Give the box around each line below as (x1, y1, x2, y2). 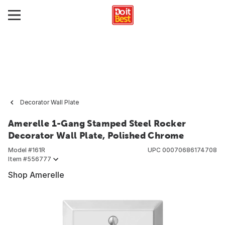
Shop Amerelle (8, 170, 64, 180)
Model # (8, 146, 32, 154)
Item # (8, 155, 27, 163)
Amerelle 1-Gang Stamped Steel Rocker (8, 118, 186, 129)
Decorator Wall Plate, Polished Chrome (8, 130, 184, 141)
